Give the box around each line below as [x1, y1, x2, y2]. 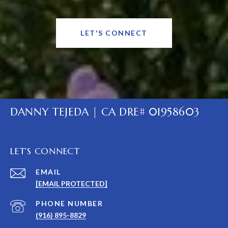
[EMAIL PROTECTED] [36, 179, 107, 188]
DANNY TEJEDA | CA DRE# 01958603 [10, 105, 199, 119]
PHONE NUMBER [36, 199, 103, 208]
